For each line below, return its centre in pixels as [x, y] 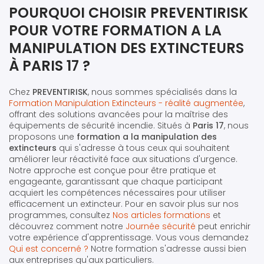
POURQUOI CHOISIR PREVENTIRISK [128, 12]
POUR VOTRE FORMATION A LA [115, 30]
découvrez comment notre [67, 226]
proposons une [43, 136]
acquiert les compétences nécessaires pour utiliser [117, 192]
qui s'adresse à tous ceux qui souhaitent [143, 148]
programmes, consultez [61, 215]
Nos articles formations [161, 215]
